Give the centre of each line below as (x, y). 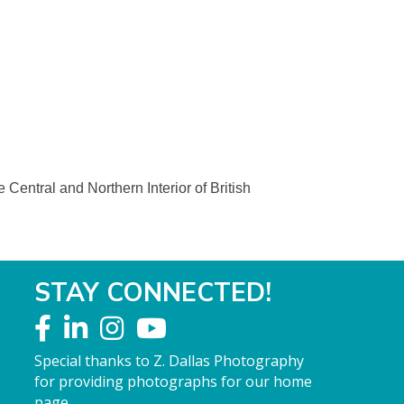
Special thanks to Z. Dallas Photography (170, 361)
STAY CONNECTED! (153, 292)
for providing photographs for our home (174, 381)
